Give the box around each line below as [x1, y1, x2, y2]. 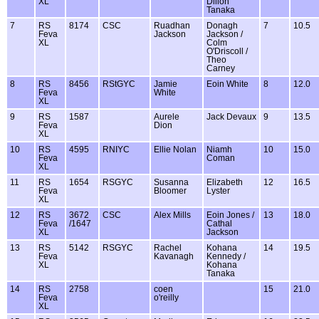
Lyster [206, 187, 230, 196]
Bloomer [154, 187, 187, 196]
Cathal [206, 219, 232, 229]
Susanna [154, 178, 189, 187]
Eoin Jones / [206, 211, 254, 220]
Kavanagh [154, 252, 194, 261]
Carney [206, 64, 235, 73]
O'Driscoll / [206, 47, 248, 56]
